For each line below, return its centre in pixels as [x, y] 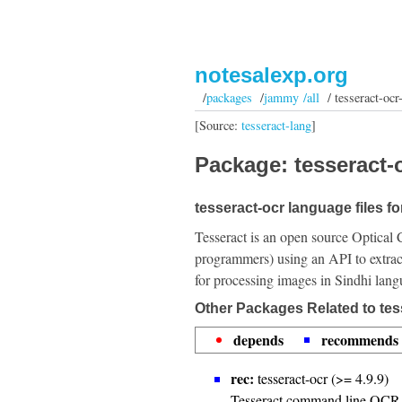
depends [258, 340]
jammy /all [291, 97]
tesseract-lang [276, 125]
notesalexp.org [271, 75]
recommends [360, 340]
